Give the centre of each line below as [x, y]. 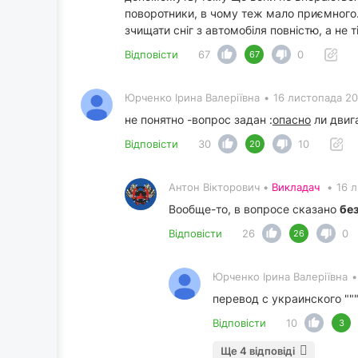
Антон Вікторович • [220, 187]
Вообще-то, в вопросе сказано [254, 209]
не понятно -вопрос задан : [199, 120]
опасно [292, 120]
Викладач [296, 187]
